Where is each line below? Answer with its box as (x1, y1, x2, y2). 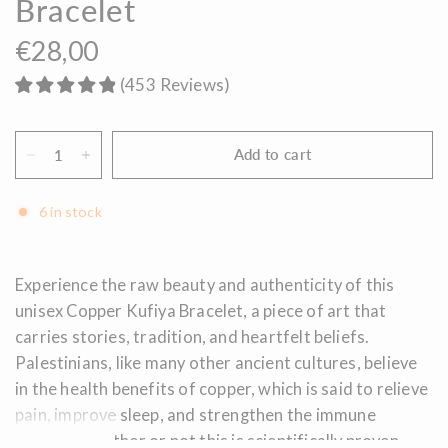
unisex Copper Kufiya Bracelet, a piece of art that (15, 300, 387, 321)
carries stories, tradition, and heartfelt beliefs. (15, 326, 370, 347)
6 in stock (39, 202, 102, 220)
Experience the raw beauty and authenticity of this (15, 274, 395, 295)
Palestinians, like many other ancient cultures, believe (15, 352, 418, 373)
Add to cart (233, 145, 312, 163)
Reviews (159, 74, 225, 95)
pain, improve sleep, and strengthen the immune (15, 404, 376, 425)
